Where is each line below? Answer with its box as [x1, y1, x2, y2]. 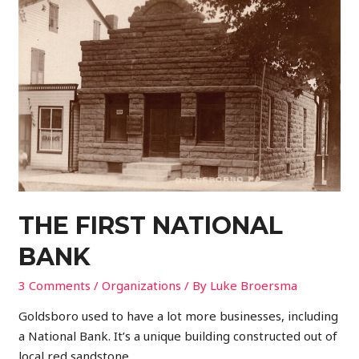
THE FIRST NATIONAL [18, 210, 284, 240]
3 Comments [18, 276, 91, 293]
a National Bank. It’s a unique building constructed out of [18, 327, 338, 344]
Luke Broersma [210, 276, 298, 293]
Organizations [102, 276, 182, 293]
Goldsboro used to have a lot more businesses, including [18, 307, 339, 324]
